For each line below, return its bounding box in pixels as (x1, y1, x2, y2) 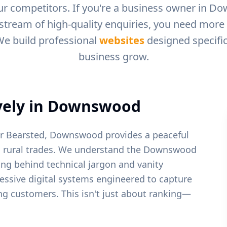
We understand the (56, 143, 143, 156)
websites (99, 33, 144, 47)
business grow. (78, 50, 149, 63)
